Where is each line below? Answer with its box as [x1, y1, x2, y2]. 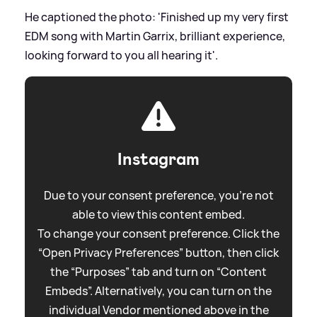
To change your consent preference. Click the [38, 226, 279, 242]
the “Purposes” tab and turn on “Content [50, 264, 267, 280]
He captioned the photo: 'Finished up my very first [25, 9, 289, 25]
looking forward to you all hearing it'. [25, 47, 218, 64]
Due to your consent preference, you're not [43, 188, 274, 204]
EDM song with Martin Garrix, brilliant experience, [25, 28, 285, 45]
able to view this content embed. [72, 207, 245, 223]
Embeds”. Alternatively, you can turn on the [45, 283, 272, 299]
